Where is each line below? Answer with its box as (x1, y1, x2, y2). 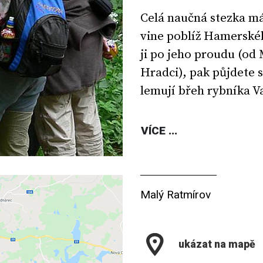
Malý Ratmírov (140, 188, 211, 201)
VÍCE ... (141, 124, 177, 138)
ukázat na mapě (178, 238, 255, 250)
